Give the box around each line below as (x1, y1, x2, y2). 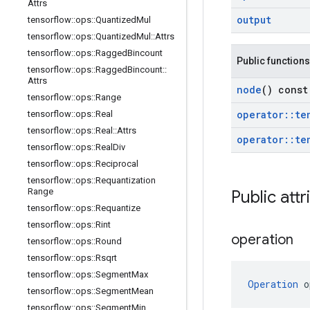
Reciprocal (95, 158, 138, 169)
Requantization (95, 175, 156, 185)
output (237, 13, 271, 26)
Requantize (95, 203, 140, 213)
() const (262, 83, 308, 96)
